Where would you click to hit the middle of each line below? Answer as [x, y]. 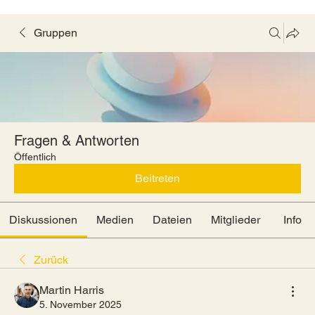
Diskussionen [44, 220]
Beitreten [157, 178]
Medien [115, 220]
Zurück [51, 260]
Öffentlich [35, 157]
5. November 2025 [81, 304]
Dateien [173, 220]
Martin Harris [72, 290]
